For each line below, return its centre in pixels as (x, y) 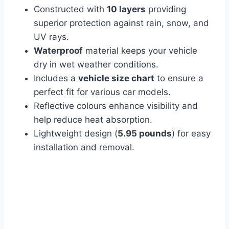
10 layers (126, 9)
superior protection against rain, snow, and (121, 23)
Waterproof (58, 51)
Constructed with (70, 9)
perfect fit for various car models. (102, 92)
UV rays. (51, 37)
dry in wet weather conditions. (96, 65)
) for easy (191, 134)
